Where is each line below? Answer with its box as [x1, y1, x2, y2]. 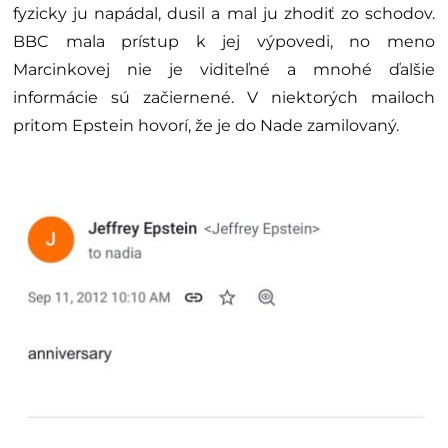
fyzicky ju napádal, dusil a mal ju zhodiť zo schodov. [13, 4, 435, 24]
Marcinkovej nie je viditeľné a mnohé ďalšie [13, 60, 435, 80]
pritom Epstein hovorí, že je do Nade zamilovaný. [13, 116, 399, 136]
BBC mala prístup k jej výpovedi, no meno [13, 32, 435, 52]
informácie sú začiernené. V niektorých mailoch [13, 88, 435, 108]
